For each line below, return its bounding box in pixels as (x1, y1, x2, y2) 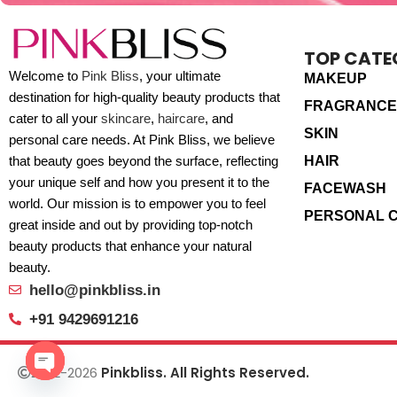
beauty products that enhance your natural (9, 237, 252, 253)
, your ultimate (139, 67, 221, 83)
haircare (158, 110, 205, 126)
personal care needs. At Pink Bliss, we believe (9, 131, 275, 147)
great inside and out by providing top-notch (9, 216, 253, 232)
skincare (101, 110, 151, 126)
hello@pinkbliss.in (28, 281, 160, 299)
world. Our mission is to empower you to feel (9, 195, 266, 211)
